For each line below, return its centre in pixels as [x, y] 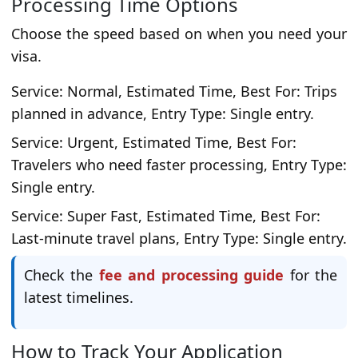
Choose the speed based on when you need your [179, 34]
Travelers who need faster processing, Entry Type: [179, 165]
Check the [62, 275]
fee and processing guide [191, 275]
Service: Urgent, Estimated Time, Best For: [154, 143]
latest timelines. [79, 298]
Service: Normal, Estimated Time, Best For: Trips [174, 91]
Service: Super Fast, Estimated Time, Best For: [166, 216]
